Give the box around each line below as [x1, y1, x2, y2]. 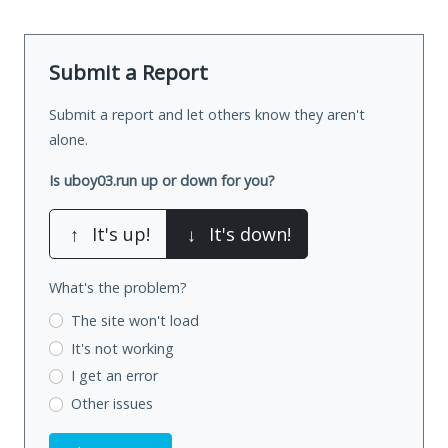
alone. [49, 129, 88, 149]
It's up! [92, 221, 150, 246]
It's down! [209, 221, 291, 246]
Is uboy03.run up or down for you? [49, 170, 275, 190]
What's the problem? [49, 277, 187, 297]
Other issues [70, 394, 153, 414]
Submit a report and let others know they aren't [49, 104, 365, 124]
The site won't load [70, 310, 199, 330]
